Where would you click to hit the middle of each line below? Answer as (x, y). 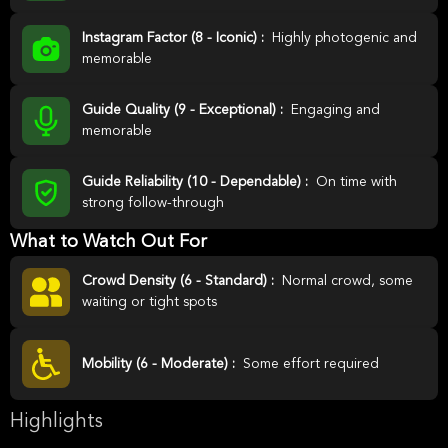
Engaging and (335, 110)
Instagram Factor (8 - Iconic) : (175, 38)
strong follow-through (153, 203)
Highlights (56, 422)
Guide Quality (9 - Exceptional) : (184, 110)
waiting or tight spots (149, 302)
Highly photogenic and (344, 38)
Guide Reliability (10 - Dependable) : (197, 182)
